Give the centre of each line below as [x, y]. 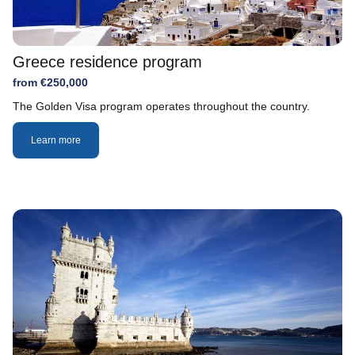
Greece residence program [107, 61]
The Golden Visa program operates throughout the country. [161, 106]
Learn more [56, 140]
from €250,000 [50, 82]
